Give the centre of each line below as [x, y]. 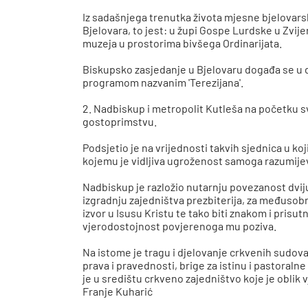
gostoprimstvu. [120, 121]
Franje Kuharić [118, 291]
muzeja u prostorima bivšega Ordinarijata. [183, 43]
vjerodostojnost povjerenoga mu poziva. [180, 225]
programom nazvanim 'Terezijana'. [163, 82]
